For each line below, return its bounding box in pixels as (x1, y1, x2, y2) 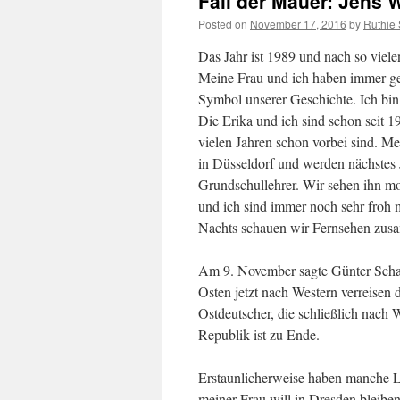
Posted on (198, 16, 247, 31)
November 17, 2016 (250, 16, 346, 31)
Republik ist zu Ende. (198, 325, 320, 344)
